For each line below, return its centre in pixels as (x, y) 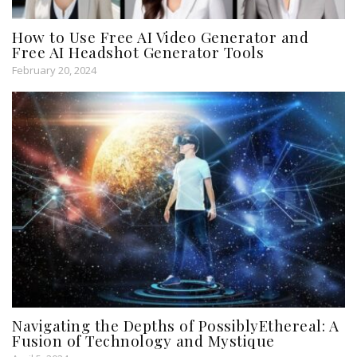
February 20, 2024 (54, 70)
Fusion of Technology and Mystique (143, 341)
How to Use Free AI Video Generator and (160, 36)
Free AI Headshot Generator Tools (138, 51)
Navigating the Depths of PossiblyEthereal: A (175, 326)
